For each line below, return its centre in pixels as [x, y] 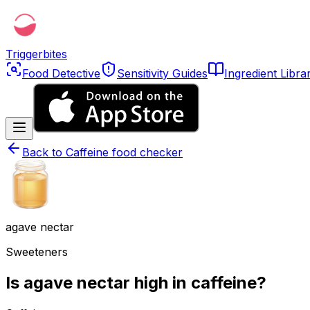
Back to [44, 152]
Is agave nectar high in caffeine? [136, 282]
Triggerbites [36, 54]
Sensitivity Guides [162, 73]
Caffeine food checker [124, 152]
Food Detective [61, 73]
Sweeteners [37, 252]
